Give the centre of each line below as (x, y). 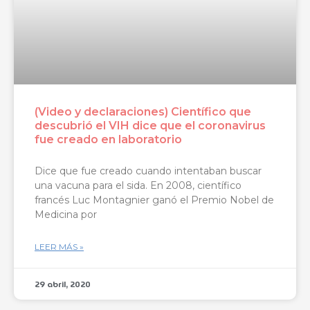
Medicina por (66, 214)
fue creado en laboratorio (108, 139)
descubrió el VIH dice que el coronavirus (150, 125)
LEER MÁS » (59, 246)
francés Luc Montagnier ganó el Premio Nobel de (154, 200)
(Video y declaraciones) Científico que (143, 111)
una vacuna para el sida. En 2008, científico (138, 185)
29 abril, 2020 (63, 284)
